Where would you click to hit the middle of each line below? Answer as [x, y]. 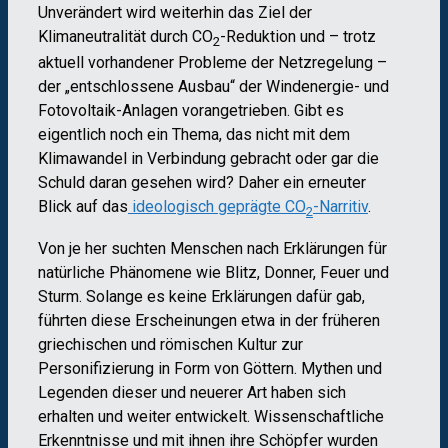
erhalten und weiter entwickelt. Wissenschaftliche [211, 417]
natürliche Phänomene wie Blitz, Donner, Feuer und [213, 273]
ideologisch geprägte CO [217, 206]
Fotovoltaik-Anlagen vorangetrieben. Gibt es [191, 110]
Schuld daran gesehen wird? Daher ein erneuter [202, 182]
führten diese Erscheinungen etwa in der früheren [209, 321]
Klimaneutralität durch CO [125, 36]
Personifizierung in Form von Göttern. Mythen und [210, 369]
